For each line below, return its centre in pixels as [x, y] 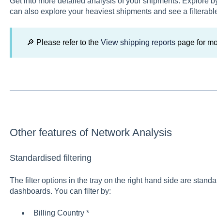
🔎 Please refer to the [63, 43]
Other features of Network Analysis [91, 133]
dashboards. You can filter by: [60, 191]
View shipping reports [138, 43]
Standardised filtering [50, 158]
